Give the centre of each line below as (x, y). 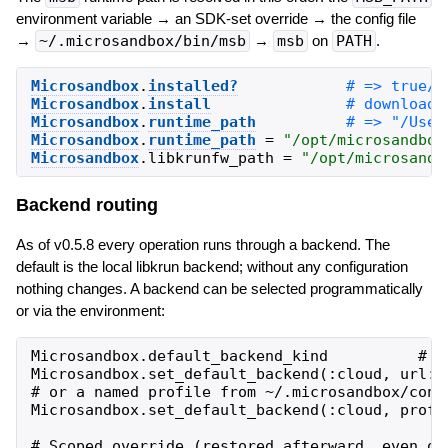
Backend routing (86, 205)
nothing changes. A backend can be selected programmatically (219, 288)
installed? (192, 85)
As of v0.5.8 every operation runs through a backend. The (202, 244)
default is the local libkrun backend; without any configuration (211, 266)
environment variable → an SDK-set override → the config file (215, 18)
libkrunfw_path (210, 157)
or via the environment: (90, 310)
